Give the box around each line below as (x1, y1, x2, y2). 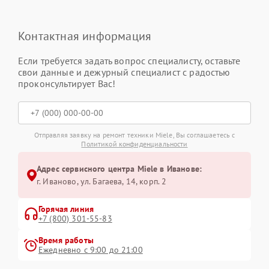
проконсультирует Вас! (18, 77, 116, 89)
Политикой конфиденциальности (81, 139, 188, 148)
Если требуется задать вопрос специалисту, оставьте (18, 55, 241, 67)
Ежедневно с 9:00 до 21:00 (38, 244, 143, 255)
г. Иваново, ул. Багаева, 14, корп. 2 (37, 176, 167, 187)
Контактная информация (18, 28, 152, 44)
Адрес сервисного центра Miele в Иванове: (37, 163, 202, 174)
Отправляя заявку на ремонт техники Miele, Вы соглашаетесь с (34, 130, 235, 139)
